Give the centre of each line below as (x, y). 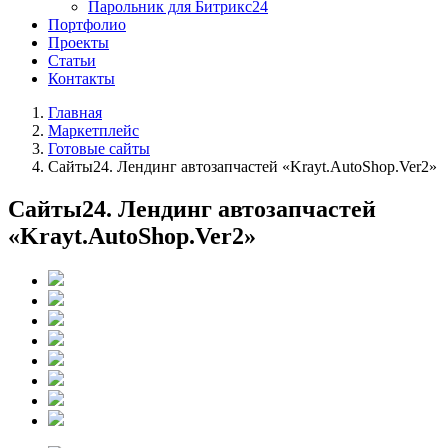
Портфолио (87, 24)
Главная (75, 112)
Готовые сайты (99, 148)
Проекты (78, 42)
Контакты (81, 78)
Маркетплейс (93, 130)
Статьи (72, 60)
